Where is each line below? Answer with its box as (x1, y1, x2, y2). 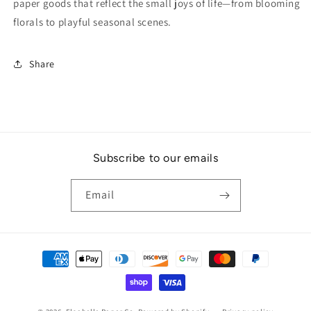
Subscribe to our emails (92, 151, 219, 165)
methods (24, 264, 65, 278)
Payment (24, 246, 65, 260)
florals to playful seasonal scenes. (13, 15, 172, 29)
